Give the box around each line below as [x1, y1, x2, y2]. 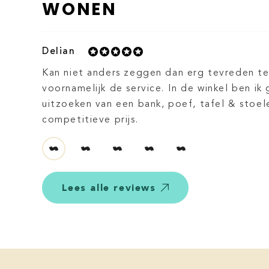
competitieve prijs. [42, 115, 139, 125]
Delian [42, 47, 76, 57]
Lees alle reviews [61, 182, 156, 193]
